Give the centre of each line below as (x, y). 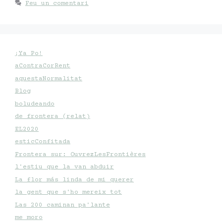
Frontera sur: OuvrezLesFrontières (80, 154)
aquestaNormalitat (49, 79)
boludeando (35, 104)
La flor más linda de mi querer (74, 180)
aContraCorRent (43, 66)
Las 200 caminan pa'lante (62, 205)
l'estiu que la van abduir (64, 167)
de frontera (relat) (53, 117)
